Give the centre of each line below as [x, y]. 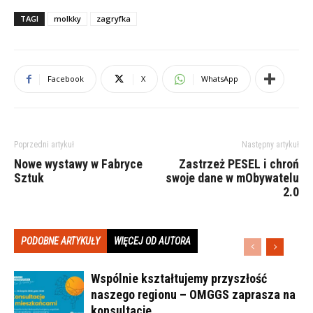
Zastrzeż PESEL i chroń [239, 164]
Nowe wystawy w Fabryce [78, 164]
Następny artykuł [270, 145]
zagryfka [114, 19]
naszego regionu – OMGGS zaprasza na [193, 295]
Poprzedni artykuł [44, 145]
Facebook [66, 79]
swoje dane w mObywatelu [232, 178]
